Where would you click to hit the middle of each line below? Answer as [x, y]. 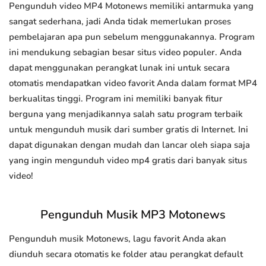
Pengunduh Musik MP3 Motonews [133, 215]
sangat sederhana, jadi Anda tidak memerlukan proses [120, 22]
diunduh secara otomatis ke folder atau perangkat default [126, 254]
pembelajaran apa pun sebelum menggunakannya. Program [132, 37]
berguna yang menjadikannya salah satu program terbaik [126, 114]
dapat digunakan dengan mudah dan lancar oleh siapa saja [129, 145]
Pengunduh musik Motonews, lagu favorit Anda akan [118, 239]
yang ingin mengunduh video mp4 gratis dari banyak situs [128, 161]
